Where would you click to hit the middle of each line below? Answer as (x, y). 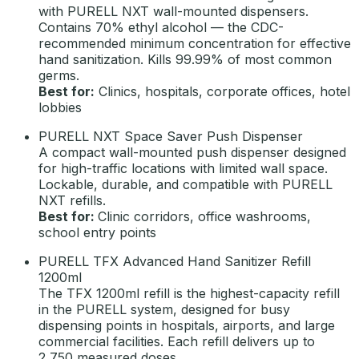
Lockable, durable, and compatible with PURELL (186, 184)
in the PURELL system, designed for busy (164, 309)
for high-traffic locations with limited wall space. (183, 168)
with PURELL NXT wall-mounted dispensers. (173, 11)
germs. (59, 75)
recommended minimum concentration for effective (195, 43)
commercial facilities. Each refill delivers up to (177, 341)
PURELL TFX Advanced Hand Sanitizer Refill (175, 261)
